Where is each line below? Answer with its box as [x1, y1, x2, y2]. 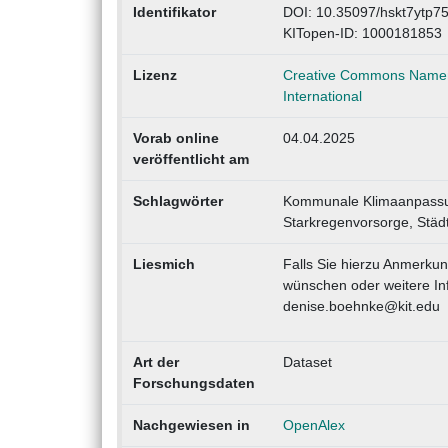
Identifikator [132, 4, 216, 21]
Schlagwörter [132, 193, 223, 210]
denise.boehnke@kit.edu [282, 298, 440, 315]
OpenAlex [282, 417, 345, 434]
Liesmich [132, 256, 195, 273]
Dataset [282, 354, 332, 371]
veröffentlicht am [132, 151, 249, 168]
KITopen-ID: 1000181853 [282, 25, 442, 42]
